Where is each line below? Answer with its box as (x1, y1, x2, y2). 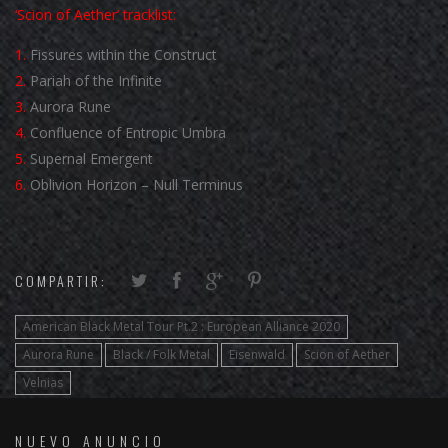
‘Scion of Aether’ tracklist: (15, 5, 176, 25)
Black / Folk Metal (113, 346, 210, 364)
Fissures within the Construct (26, 45, 217, 65)
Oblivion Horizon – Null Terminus (26, 175, 243, 195)
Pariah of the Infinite (26, 71, 162, 91)
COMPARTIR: (15, 270, 107, 292)
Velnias (23, 374, 63, 392)
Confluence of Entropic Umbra (26, 123, 226, 143)
